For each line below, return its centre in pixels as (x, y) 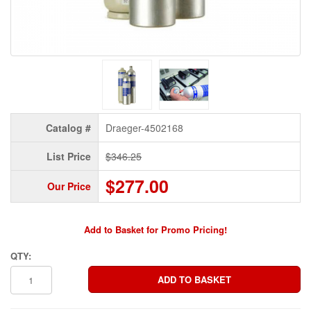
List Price (69, 157)
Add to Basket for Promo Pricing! (155, 230)
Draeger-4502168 (144, 128)
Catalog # (68, 128)
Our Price (69, 186)
